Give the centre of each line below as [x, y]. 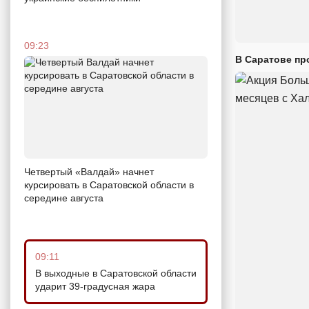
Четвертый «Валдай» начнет [89, 172]
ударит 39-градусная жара [95, 287]
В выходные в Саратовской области [116, 273]
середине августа [64, 198]
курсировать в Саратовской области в [109, 185]
